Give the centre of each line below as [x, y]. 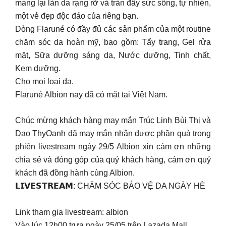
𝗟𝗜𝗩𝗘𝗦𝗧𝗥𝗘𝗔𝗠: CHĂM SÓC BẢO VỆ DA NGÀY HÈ [110, 186]
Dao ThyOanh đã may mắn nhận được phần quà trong [113, 133]
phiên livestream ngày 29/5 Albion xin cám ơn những [113, 147]
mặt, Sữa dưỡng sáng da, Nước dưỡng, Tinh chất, [113, 55]
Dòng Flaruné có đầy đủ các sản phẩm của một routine [113, 29]
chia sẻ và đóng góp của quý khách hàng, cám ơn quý [113, 160]
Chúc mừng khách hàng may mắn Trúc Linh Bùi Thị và [113, 120]
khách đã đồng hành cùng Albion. [75, 173]
